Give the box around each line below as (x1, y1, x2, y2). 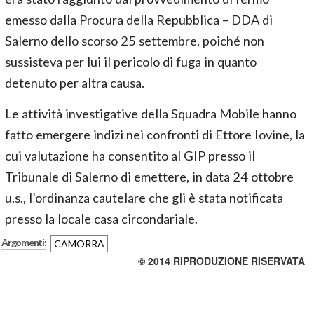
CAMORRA (53, 238, 104, 250)
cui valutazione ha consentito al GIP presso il (5, 148, 255, 163)
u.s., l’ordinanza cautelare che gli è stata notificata (5, 190, 283, 205)
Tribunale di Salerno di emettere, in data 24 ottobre (5, 169, 294, 184)
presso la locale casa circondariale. (5, 211, 198, 226)
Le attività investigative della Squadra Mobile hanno (5, 106, 296, 121)
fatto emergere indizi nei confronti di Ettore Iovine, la (5, 127, 305, 142)
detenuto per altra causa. (5, 75, 144, 90)
